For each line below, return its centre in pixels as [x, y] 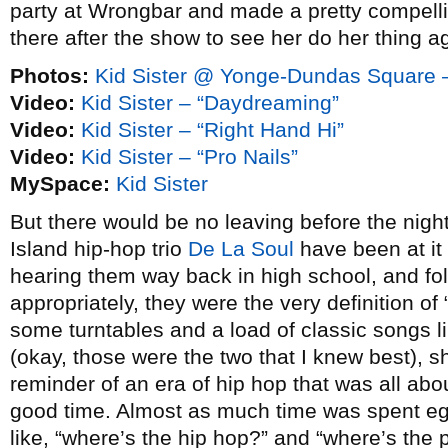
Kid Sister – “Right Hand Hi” [212, 129]
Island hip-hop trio [99, 248]
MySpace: [60, 183]
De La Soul [241, 248]
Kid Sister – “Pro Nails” [189, 156]
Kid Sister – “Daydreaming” [210, 102]
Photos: [49, 75]
